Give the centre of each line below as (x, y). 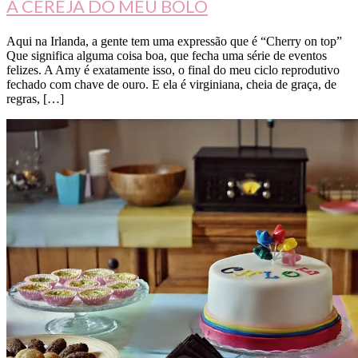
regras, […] (35, 99)
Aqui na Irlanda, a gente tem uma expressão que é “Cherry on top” (174, 42)
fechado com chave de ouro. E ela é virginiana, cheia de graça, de (171, 85)
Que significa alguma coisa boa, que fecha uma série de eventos (167, 56)
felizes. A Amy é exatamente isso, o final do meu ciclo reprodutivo (173, 70)
